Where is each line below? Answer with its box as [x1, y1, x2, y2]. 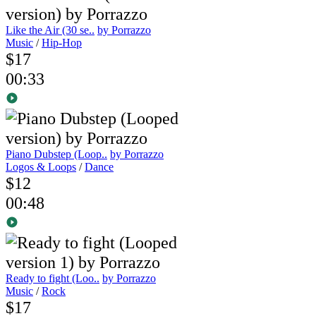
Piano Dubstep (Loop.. [6, 147, 107, 160]
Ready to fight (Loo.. [6, 272, 99, 284]
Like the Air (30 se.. [6, 23, 95, 36]
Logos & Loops [6, 160, 76, 173]
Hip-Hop [42, 36, 82, 49]
